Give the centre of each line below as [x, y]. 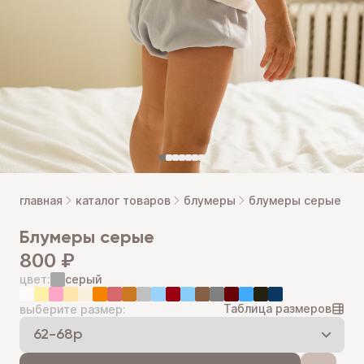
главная [41, 201]
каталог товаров [123, 201]
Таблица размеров [277, 309]
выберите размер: [73, 310]
